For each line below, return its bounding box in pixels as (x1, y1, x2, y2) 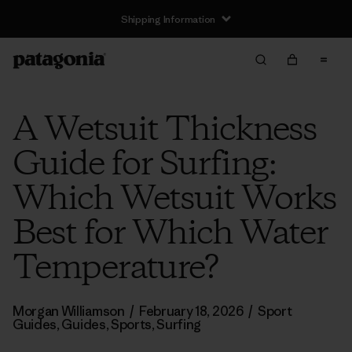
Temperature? (13, 245, 218, 292)
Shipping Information (120, 12, 216, 26)
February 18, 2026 (138, 302, 244, 320)
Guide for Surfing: (13, 141, 277, 189)
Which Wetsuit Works (13, 176, 336, 223)
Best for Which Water (13, 211, 328, 258)
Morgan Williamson (13, 302, 127, 320)
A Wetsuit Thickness (13, 107, 317, 154)
